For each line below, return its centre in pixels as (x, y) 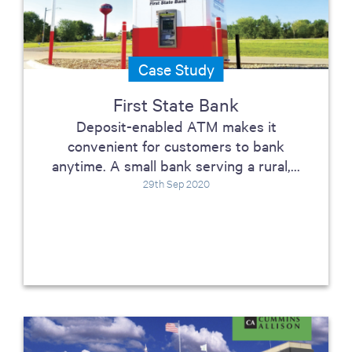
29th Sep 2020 (176, 183)
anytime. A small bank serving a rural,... (176, 165)
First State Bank (176, 104)
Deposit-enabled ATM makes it (176, 126)
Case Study (176, 69)
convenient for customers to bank (176, 145)
